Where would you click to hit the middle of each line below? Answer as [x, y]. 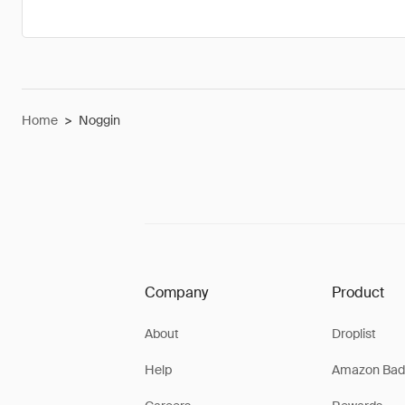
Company [176, 292]
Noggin [99, 120]
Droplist [353, 334]
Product [358, 292]
